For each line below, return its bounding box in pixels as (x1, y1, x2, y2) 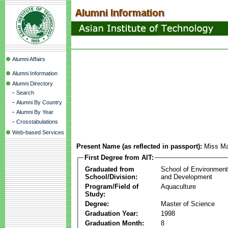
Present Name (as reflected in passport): (76, 142, 202, 150)
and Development (161, 173, 212, 181)
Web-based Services (12, 129, 64, 135)
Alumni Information (12, 70, 58, 76)
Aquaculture (161, 182, 196, 190)
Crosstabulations (16, 119, 58, 125)
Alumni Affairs (12, 56, 45, 62)
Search (16, 90, 34, 96)
